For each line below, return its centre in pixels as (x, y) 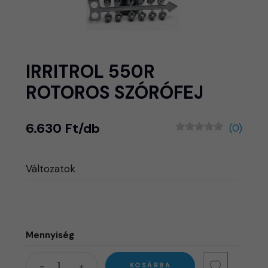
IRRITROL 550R (91, 71)
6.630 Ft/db (63, 128)
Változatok (51, 168)
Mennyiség (50, 235)
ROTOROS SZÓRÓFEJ (115, 92)
